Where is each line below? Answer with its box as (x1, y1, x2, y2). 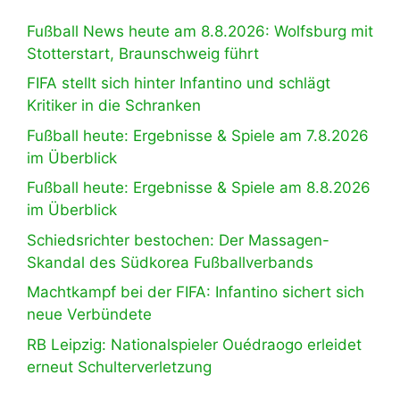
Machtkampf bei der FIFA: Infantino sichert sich (27, 283, 364, 302)
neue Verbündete (27, 305, 152, 324)
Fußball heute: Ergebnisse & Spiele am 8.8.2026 (27, 179, 371, 197)
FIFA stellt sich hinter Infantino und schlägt (27, 74, 330, 93)
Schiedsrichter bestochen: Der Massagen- (27, 230, 329, 249)
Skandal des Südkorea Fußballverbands (27, 253, 313, 271)
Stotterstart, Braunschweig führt (27, 44, 259, 62)
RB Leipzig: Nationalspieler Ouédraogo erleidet (27, 335, 362, 354)
